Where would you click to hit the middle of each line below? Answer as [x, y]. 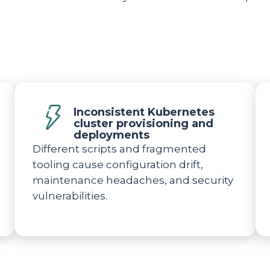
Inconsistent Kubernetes [144, 112]
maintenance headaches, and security [133, 180]
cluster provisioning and [143, 124]
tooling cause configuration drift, [118, 165]
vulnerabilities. [70, 196]
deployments [111, 135]
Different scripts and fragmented [119, 149]
